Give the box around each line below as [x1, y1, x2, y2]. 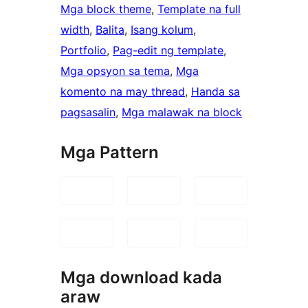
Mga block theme [60, 2, 151, 16]
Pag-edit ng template [113, 43, 223, 58]
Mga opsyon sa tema [60, 64, 170, 78]
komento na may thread [60, 85, 185, 99]
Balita [96, 23, 124, 37]
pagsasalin [60, 105, 115, 120]
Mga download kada [60, 267, 222, 288]
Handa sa [191, 85, 240, 99]
